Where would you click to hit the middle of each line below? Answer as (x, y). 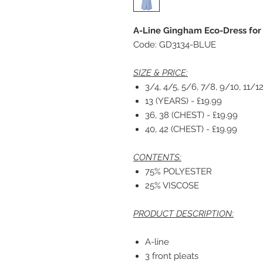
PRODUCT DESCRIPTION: (183, 214)
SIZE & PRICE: (161, 73)
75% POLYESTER (178, 171)
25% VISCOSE (172, 186)
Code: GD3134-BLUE (175, 45)
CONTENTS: (157, 157)
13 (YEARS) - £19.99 (183, 101)
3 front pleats (172, 256)
